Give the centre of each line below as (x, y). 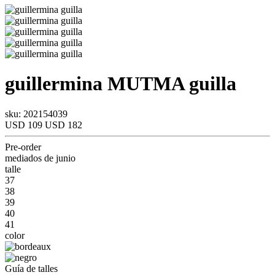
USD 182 (64, 125)
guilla (210, 84)
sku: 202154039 (36, 114)
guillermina (56, 84)
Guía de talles (31, 268)
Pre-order (23, 147)
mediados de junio (40, 158)
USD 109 (25, 125)
